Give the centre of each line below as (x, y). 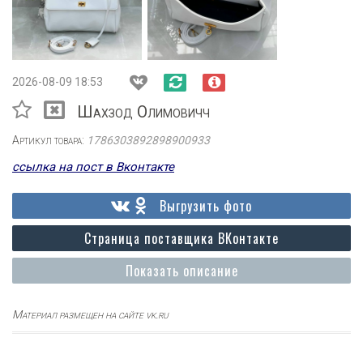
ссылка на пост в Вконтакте (93, 167)
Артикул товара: (49, 140)
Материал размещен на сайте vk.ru (90, 314)
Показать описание (181, 271)
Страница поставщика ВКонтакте (181, 238)
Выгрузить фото (206, 206)
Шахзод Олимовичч (143, 112)
